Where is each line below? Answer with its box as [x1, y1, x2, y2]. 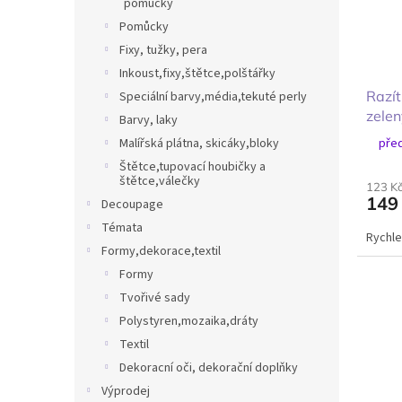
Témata [101, 219, 143, 237]
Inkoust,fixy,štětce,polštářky [119, 65, 275, 83]
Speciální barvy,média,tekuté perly [119, 88, 307, 106]
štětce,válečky [119, 172, 200, 190]
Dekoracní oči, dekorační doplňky [119, 359, 298, 377]
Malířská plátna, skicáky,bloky [119, 135, 279, 153]
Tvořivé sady [119, 289, 190, 307]
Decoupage [101, 196, 163, 214]
